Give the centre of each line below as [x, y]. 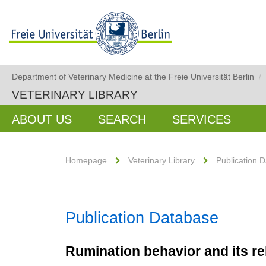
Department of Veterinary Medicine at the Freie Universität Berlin [133, 77]
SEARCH [122, 119]
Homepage [86, 160]
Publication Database [142, 218]
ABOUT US [42, 119]
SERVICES [202, 119]
